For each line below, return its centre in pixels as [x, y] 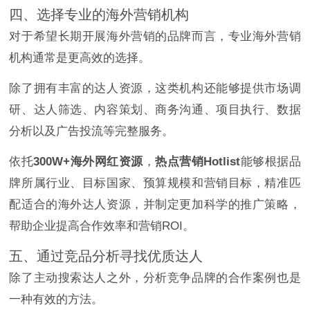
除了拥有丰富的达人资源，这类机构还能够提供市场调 [155, 88]
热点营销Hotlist [198, 161]
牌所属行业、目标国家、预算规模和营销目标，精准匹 [155, 183]
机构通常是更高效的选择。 [80, 57]
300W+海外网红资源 [88, 161]
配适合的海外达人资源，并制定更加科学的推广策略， [155, 204]
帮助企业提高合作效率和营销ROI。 [102, 226]
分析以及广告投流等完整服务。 [92, 131]
